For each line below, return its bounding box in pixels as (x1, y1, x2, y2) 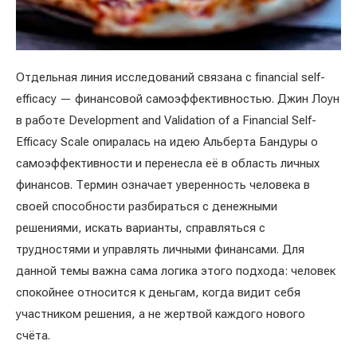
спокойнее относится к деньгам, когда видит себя (16, 285, 300, 300)
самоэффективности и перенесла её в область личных (16, 156, 320, 171)
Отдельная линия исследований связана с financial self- (16, 70, 325, 85)
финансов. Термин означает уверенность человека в (16, 178, 310, 193)
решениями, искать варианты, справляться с (16, 221, 265, 236)
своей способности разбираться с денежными (16, 199, 277, 214)
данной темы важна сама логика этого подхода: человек (16, 264, 335, 279)
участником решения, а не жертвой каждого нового (16, 307, 305, 322)
